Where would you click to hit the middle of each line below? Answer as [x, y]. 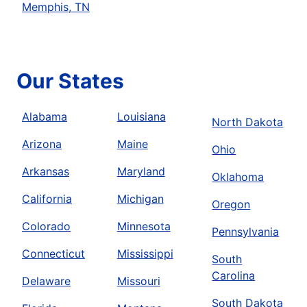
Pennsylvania [246, 232]
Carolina [234, 276]
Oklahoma [238, 177]
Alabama [45, 117]
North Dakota [248, 122]
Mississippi [145, 254]
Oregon [231, 205]
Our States [70, 81]
